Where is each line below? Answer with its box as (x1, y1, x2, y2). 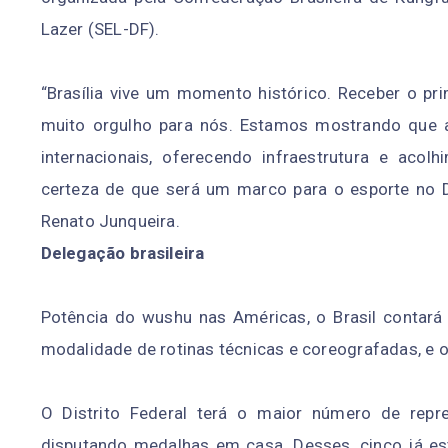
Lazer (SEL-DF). (40, 19, 160, 40)
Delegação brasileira (40, 243, 205, 264)
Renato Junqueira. (40, 211, 180, 232)
